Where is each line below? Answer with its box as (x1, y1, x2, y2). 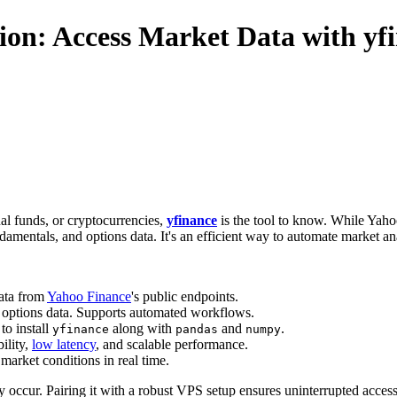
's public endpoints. (131, 288, 238, 304)
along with (109, 320, 175, 336)
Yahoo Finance (47, 288, 131, 304)
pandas (175, 322, 218, 336)
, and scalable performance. (96, 336, 248, 352)
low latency (32, 336, 96, 352)
